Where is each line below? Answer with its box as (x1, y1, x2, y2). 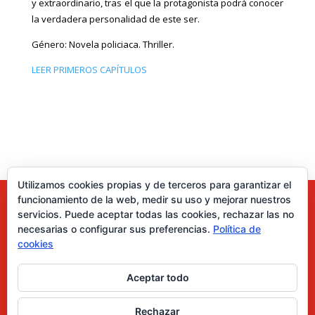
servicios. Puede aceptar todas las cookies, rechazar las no (18, 208, 294, 220)
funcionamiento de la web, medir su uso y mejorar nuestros (18, 193, 291, 205)
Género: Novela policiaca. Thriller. (31, 37, 174, 51)
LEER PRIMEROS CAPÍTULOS (31, 63, 147, 76)
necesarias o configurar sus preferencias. (18, 223, 213, 235)
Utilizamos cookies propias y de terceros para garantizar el (18, 179, 291, 191)
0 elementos (109, 276, 177, 292)
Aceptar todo (126, 271, 189, 283)
